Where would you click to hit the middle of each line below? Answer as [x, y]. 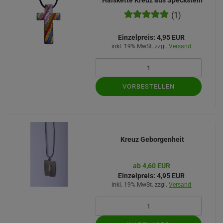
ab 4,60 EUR [151, 166]
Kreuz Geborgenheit [153, 139]
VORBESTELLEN [148, 86]
